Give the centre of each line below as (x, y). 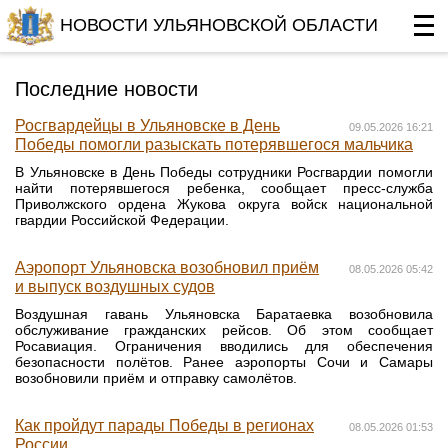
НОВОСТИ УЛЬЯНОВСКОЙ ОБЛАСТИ (219, 25)
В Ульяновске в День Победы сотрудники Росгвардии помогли (224, 172)
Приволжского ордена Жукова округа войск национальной (224, 204)
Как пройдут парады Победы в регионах (164, 425)
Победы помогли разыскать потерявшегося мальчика (214, 144)
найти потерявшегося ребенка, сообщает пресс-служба (224, 188)
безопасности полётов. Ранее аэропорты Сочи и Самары (224, 362)
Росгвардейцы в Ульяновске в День (147, 125)
